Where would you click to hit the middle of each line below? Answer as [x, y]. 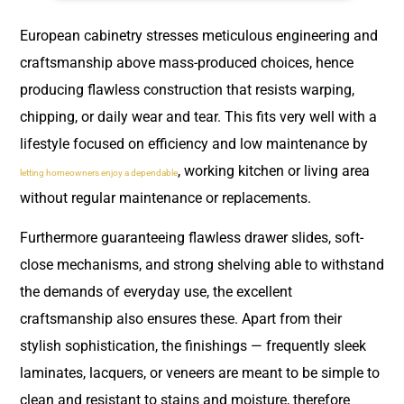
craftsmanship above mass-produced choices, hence [187, 62]
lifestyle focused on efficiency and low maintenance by [194, 143]
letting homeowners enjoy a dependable [99, 172]
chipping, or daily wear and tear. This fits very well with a [198, 116]
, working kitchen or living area [274, 170]
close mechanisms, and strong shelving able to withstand [202, 265]
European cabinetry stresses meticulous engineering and [199, 35]
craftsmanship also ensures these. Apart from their [181, 319]
